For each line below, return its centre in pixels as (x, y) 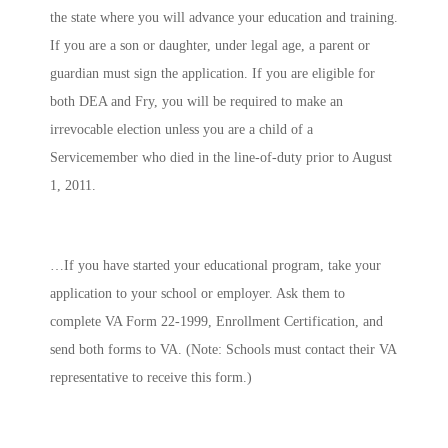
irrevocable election (107, 130)
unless (184, 130)
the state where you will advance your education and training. (224, 18)
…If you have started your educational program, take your (215, 266)
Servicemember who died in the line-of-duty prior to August (221, 158)
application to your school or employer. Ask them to (197, 294)
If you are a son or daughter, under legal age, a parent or (210, 46)
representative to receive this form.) (151, 378)
